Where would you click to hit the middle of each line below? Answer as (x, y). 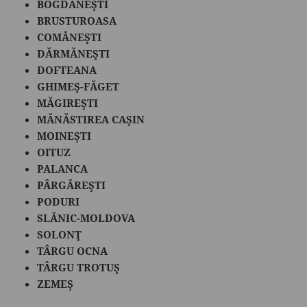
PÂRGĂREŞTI (72, 185)
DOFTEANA (67, 70)
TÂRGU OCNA (73, 250)
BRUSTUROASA (77, 20)
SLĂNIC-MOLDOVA (86, 218)
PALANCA (63, 168)
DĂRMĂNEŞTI (74, 53)
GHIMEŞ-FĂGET (78, 86)
